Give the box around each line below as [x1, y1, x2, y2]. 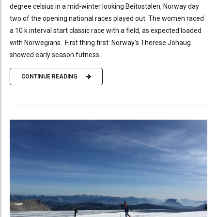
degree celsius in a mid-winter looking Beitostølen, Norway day [10, 2, 199, 10]
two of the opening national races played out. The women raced [10, 14, 204, 22]
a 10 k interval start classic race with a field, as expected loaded [10, 26, 201, 34]
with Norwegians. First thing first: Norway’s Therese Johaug [10, 38, 191, 46]
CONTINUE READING [21, 73, 77, 80]
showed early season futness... [10, 50, 104, 59]
